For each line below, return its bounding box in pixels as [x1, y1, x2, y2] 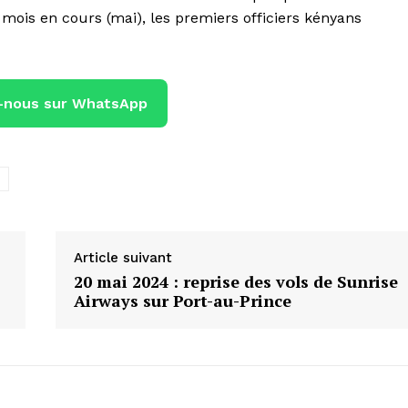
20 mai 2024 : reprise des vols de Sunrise [73, 270, 398, 292]
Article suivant [73, 249, 172, 266]
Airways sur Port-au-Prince [73, 289, 291, 311]
